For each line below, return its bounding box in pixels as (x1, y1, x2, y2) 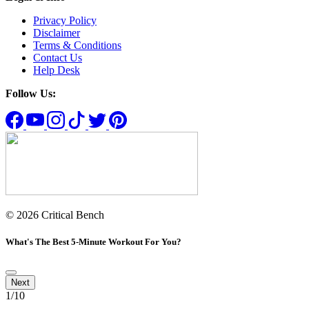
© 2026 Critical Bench (6, 208, 104, 221)
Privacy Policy (33, 14, 97, 26)
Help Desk (33, 63, 80, 76)
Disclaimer (33, 26, 80, 39)
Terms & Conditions (33, 39, 121, 51)
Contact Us (33, 51, 82, 63)
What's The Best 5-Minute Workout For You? (6, 237, 181, 248)
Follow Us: (6, 87, 56, 99)
